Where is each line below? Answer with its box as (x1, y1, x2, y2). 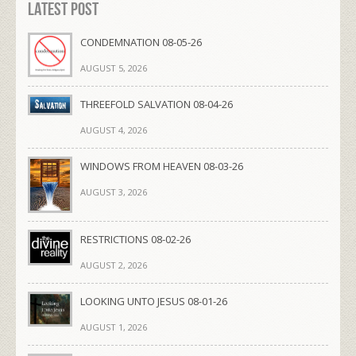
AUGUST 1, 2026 (80, 321, 147, 334)
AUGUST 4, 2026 (80, 123, 147, 136)
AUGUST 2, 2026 (80, 259, 147, 272)
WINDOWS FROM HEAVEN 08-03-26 (80, 158, 243, 173)
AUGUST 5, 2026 (80, 61, 147, 74)
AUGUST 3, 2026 (80, 185, 147, 198)
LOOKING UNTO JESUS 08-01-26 (80, 294, 227, 309)
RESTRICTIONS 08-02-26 (80, 232, 191, 247)
